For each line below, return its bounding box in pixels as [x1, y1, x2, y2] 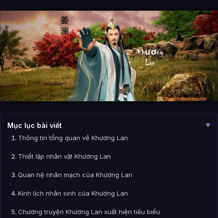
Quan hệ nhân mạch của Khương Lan [18, 171, 132, 179]
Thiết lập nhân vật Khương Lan [18, 152, 111, 161]
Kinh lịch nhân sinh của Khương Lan [18, 189, 128, 198]
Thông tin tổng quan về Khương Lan [18, 134, 128, 142]
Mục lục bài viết [7, 121, 62, 130]
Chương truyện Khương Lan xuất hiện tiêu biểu [18, 208, 160, 216]
